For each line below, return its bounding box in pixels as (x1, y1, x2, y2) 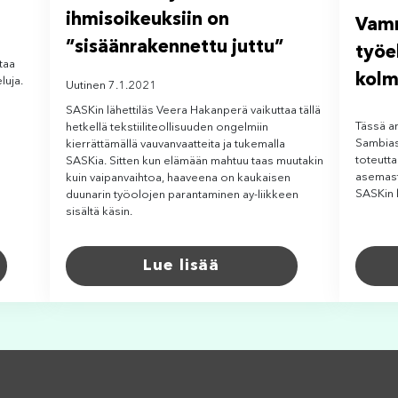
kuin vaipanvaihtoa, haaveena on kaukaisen (65, 172, 291, 185)
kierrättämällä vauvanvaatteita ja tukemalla (65, 139, 285, 151)
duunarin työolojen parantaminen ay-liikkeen (65, 189, 298, 202)
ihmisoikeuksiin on (65, 11, 229, 30)
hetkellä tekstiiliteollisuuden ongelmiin (65, 122, 268, 134)
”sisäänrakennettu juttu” (65, 38, 283, 58)
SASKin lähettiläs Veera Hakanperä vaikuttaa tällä (65, 105, 321, 117)
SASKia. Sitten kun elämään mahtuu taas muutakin (65, 155, 323, 168)
